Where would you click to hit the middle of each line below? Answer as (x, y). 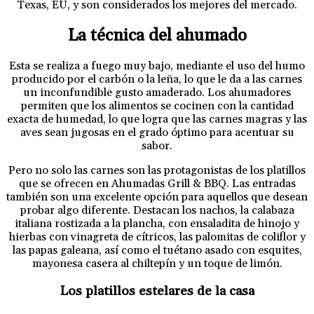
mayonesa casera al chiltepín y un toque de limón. (157, 264)
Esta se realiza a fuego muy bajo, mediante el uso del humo (157, 66)
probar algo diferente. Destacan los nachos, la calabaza (157, 211)
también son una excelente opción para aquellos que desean (157, 197)
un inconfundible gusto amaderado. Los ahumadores (157, 93)
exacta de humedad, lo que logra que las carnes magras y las (157, 120)
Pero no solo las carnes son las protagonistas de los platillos (157, 171)
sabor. (157, 146)
